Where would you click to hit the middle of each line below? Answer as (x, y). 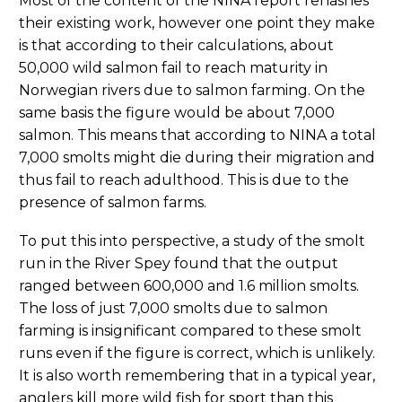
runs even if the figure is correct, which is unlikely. (197, 354)
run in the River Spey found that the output (179, 264)
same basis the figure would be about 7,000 (177, 113)
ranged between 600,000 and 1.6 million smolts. (189, 286)
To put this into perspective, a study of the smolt (192, 241)
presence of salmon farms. (113, 203)
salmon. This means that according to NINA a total (197, 135)
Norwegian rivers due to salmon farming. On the (192, 91)
